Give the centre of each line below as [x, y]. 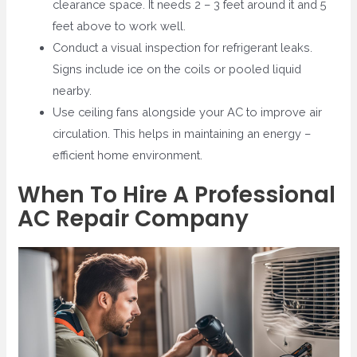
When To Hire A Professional [177, 194]
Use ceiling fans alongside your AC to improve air [188, 112]
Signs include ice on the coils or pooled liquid [177, 69]
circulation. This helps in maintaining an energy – [182, 134]
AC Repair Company [133, 218]
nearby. [73, 91]
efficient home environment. [128, 155]
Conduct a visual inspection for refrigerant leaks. [183, 48]
